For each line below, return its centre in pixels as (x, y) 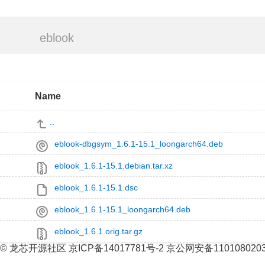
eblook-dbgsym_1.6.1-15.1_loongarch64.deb (138, 144)
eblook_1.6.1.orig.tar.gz (98, 231)
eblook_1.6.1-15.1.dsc (96, 188)
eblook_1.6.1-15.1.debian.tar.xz (113, 166)
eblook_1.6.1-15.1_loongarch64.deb (122, 209)
